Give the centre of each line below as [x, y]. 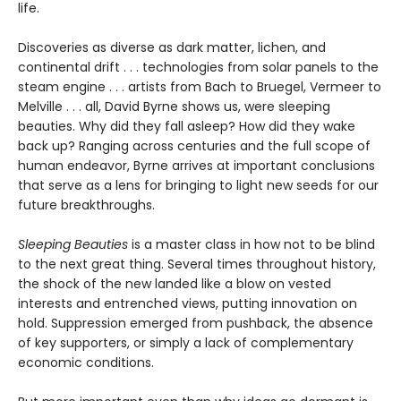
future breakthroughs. [86, 205]
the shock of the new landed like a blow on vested [175, 283]
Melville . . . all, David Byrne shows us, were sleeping [174, 106]
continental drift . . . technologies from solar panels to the [198, 67]
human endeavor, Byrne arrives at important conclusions [196, 165]
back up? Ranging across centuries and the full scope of [194, 145]
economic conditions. [86, 362]
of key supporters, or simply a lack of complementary [186, 342]
